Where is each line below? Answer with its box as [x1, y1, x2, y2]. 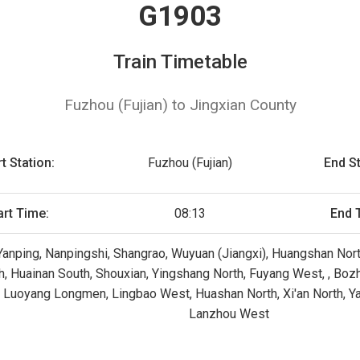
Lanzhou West [188, 306, 269, 321]
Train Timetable [112, 51, 247, 73]
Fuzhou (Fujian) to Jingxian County [63, 96, 297, 114]
